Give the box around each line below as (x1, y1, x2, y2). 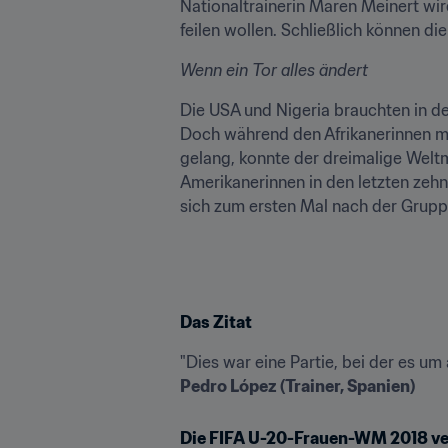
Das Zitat (180, 312, 252, 333)
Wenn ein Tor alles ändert (180, 60, 368, 81)
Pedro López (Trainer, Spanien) (180, 376, 415, 397)
